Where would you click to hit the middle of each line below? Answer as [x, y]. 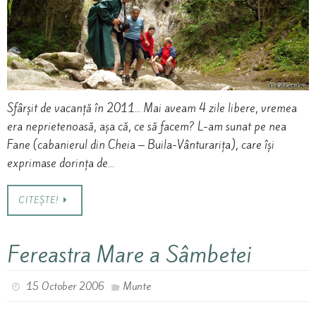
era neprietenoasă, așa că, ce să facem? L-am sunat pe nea [147, 126]
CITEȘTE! [39, 200]
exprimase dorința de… [61, 163]
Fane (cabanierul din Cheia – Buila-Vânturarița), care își [141, 145]
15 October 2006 [66, 287]
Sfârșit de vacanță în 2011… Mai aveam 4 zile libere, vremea [152, 108]
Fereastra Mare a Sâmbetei [129, 255]
